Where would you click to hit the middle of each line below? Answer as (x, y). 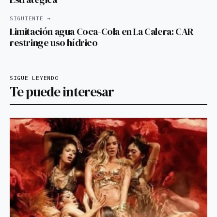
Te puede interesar (62, 92)
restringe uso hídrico (54, 43)
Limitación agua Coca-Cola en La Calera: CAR (102, 32)
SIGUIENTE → (31, 18)
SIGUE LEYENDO (34, 78)
